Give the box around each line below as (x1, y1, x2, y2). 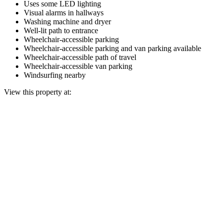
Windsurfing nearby (24, 70, 86, 79)
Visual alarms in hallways (24, 8, 104, 17)
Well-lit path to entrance (24, 26, 98, 35)
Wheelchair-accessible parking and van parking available (24, 44, 201, 53)
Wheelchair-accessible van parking (24, 61, 132, 70)
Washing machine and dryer (24, 17, 111, 26)
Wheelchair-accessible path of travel (24, 53, 136, 61)
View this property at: (4, 87, 71, 96)
